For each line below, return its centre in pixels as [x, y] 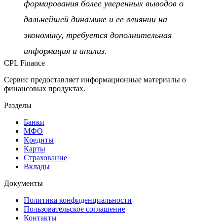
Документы [23, 183]
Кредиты [39, 140]
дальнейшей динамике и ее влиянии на [95, 19]
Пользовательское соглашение [74, 209]
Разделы [18, 105]
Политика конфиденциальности [78, 200]
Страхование [45, 157]
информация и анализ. [65, 51]
